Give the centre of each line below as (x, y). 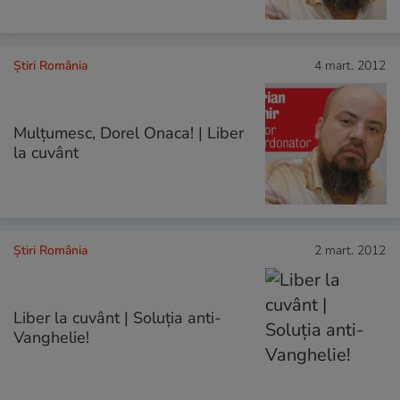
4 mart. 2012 (350, 66)
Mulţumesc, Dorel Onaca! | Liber (129, 133)
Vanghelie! (51, 338)
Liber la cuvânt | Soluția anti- (117, 318)
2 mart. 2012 (350, 251)
